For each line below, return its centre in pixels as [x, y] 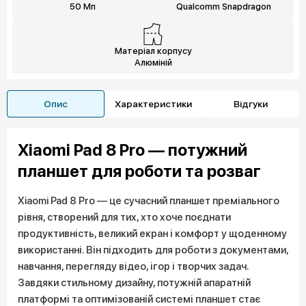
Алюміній [153, 62]
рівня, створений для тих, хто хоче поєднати [124, 217]
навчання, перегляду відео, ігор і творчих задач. [133, 266]
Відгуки [250, 103]
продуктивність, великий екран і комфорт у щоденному [152, 234]
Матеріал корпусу [153, 51]
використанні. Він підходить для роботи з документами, [153, 250]
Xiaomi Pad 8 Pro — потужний [133, 150]
